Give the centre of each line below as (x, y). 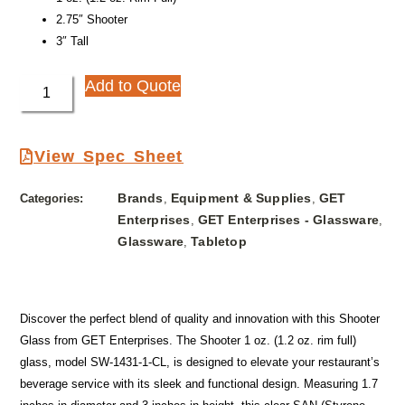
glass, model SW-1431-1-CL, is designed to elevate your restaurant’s (200, 362)
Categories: (52, 199)
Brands (141, 198)
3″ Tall (73, 42)
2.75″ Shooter (92, 20)
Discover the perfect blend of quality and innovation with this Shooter (200, 318)
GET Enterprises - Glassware (288, 220)
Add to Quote (133, 86)
